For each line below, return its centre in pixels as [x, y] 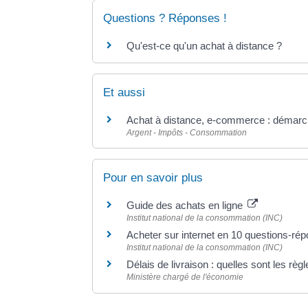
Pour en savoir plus [153, 178]
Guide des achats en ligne [186, 206]
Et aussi [124, 93]
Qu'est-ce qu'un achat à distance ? [205, 45]
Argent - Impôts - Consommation [187, 133]
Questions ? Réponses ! [165, 18]
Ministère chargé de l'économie [185, 277]
